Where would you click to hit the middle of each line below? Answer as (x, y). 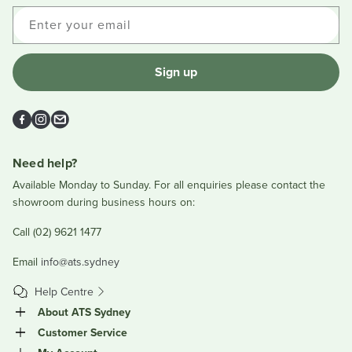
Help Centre (64, 292)
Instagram (70, 118)
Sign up (176, 72)
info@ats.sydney (80, 262)
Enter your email (80, 25)
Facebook (51, 118)
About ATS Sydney (84, 312)
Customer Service (82, 333)
